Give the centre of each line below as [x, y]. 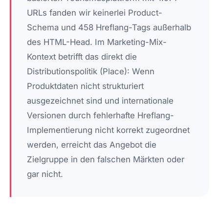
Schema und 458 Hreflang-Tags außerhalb [109, 28]
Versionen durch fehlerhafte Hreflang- [100, 116]
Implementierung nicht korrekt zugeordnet [108, 130]
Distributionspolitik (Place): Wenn [91, 72]
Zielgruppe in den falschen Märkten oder [106, 160]
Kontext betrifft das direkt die [82, 57]
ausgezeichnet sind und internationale [100, 101]
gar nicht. [45, 174]
